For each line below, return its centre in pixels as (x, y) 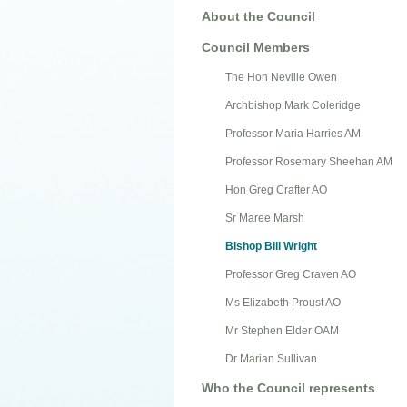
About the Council (258, 16)
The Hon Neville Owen (281, 77)
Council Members (256, 47)
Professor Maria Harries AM (293, 133)
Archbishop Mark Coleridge (293, 105)
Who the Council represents (288, 388)
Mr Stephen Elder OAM (282, 330)
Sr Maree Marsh (265, 218)
